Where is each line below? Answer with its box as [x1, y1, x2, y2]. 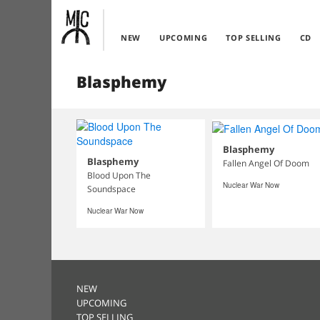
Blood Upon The [87, 169, 151, 181]
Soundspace [87, 183, 136, 195]
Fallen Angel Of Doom [222, 157, 309, 170]
